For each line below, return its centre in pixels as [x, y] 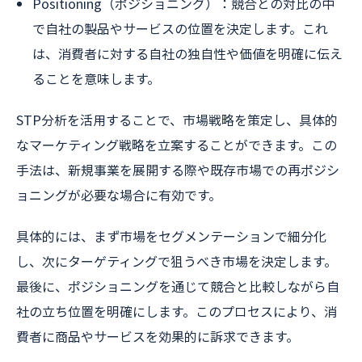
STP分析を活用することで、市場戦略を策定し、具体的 [177, 120]
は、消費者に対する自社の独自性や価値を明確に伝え [187, 53]
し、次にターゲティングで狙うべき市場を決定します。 [177, 261]
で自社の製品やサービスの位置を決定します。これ [180, 28]
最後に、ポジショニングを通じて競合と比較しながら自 [178, 286]
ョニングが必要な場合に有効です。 [119, 195]
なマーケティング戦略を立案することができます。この [177, 145]
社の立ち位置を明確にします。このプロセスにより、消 [177, 311]
